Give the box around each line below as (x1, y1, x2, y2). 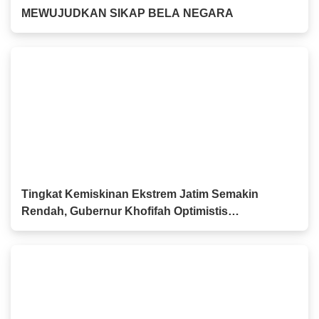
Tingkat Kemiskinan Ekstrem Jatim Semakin (21, 188, 258, 201)
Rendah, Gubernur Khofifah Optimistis (21, 205, 228, 218)
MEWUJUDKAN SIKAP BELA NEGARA (21, 7, 234, 20)
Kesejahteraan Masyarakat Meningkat (21, 222, 224, 235)
